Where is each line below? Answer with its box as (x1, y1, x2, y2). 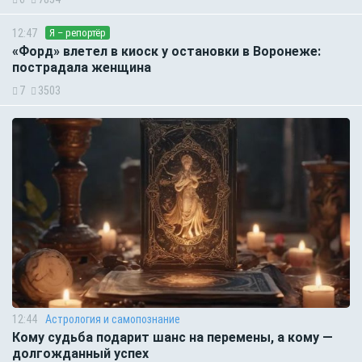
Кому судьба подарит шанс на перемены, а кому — (12, 330, 333, 346)
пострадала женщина (12, 60, 151, 76)
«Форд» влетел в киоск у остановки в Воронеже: (12, 44, 321, 60)
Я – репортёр (49, 27, 106, 40)
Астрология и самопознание (45, 313, 180, 326)
